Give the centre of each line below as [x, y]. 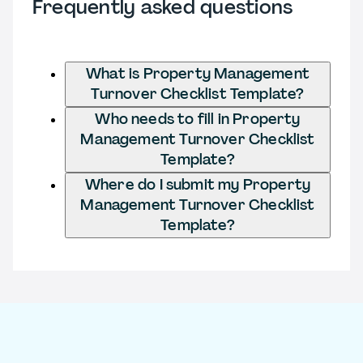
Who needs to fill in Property [198, 119]
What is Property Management [198, 73]
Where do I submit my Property [198, 184]
